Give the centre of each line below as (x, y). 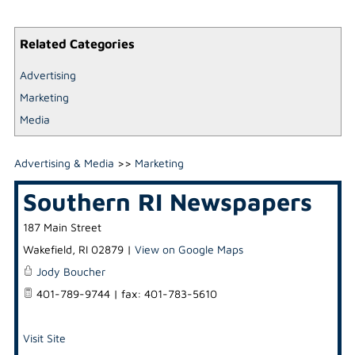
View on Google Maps (189, 249)
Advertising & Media (64, 162)
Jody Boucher (71, 271)
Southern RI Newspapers (167, 201)
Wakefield (47, 249)
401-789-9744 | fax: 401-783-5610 (125, 293)
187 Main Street (62, 227)
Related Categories (77, 43)
